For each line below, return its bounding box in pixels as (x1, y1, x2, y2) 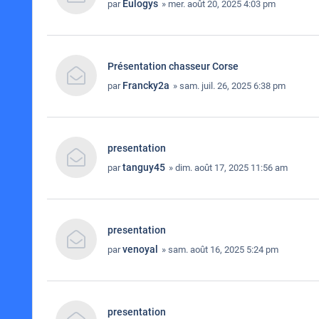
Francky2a (122, 80, 169, 91)
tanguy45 (122, 162, 165, 173)
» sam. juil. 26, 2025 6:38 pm (171, 80, 286, 91)
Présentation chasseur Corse (108, 61, 239, 72)
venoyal (122, 244, 158, 255)
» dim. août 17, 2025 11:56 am (167, 162, 288, 173)
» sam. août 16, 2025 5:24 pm (159, 244, 278, 255)
